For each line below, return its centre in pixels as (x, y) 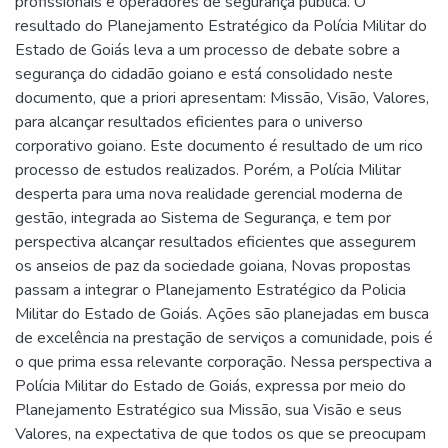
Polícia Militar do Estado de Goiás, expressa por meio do (210, 385)
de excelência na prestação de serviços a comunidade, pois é (224, 337)
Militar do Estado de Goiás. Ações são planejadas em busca (222, 313)
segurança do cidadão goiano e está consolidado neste (204, 73)
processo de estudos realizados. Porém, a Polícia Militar (208, 169)
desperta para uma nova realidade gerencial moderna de (209, 193)
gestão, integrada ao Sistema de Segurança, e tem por (203, 217)
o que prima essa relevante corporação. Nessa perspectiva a (223, 361)
